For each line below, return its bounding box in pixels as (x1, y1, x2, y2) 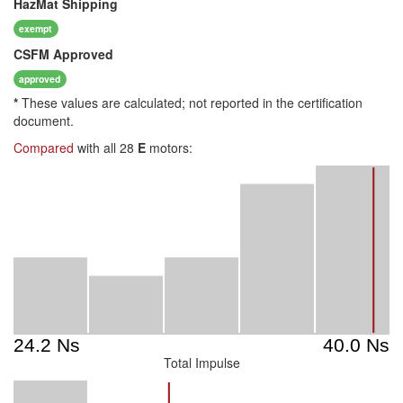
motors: (146, 139, 193, 157)
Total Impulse (163, 354, 240, 372)
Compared (13, 139, 74, 157)
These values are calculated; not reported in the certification (18, 94, 363, 112)
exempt (19, 21, 53, 35)
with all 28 (74, 139, 138, 157)
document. (13, 112, 74, 130)
